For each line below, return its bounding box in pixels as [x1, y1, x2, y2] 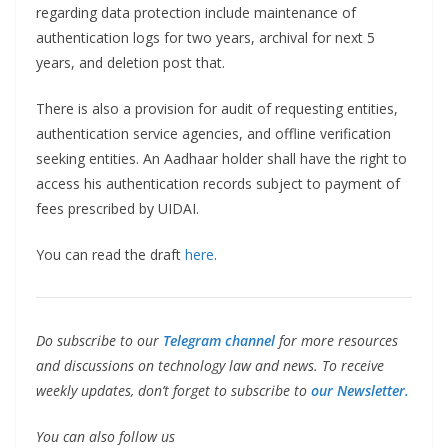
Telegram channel [163, 331, 275, 351]
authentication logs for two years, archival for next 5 [36, 28, 375, 48]
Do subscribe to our [36, 331, 163, 351]
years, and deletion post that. [36, 53, 225, 73]
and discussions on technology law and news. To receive [36, 356, 384, 376]
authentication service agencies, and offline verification [36, 124, 391, 144]
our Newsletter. [311, 381, 409, 401]
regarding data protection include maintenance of [36, 3, 356, 23]
